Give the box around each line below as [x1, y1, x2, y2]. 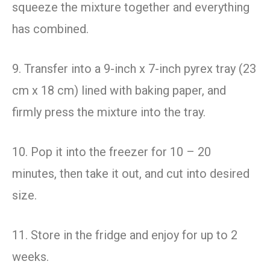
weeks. [12, 250, 49, 265]
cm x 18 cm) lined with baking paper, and [12, 83, 226, 98]
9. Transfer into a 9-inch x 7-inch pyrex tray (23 [12, 61, 256, 77]
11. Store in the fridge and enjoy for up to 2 [12, 228, 237, 243]
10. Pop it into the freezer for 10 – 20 [12, 145, 211, 160]
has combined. [12, 22, 89, 37]
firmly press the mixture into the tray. [12, 105, 206, 120]
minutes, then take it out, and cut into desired [12, 166, 250, 181]
